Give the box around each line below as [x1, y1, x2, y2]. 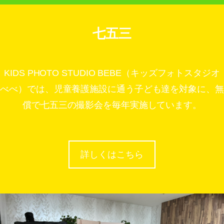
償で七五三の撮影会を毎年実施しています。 [22, 99, 201, 110]
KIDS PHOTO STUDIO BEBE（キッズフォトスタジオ [4, 67, 220, 78]
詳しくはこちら [80, 149, 143, 159]
